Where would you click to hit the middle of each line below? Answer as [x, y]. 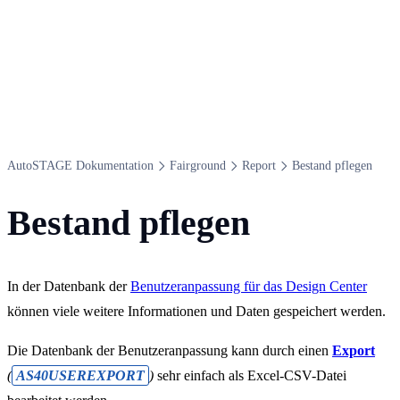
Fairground [198, 166]
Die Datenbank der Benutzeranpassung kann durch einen [170, 350]
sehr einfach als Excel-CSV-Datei [250, 375]
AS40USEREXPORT [80, 375]
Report [259, 166]
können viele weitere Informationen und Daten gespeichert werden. [196, 311]
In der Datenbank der [69, 286]
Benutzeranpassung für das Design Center [249, 286]
